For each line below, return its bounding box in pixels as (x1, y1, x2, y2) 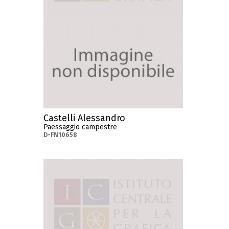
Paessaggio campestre (43, 122, 118, 131)
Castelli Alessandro (43, 112, 126, 124)
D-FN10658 (43, 131, 78, 139)
